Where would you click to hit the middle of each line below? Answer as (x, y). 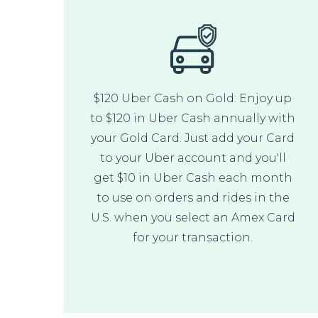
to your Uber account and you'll (193, 158)
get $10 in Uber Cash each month (193, 177)
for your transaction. (193, 237)
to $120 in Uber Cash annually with (193, 118)
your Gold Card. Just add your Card (193, 138)
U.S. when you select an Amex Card (193, 217)
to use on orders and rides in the (193, 197)
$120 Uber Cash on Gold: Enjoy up (193, 98)
